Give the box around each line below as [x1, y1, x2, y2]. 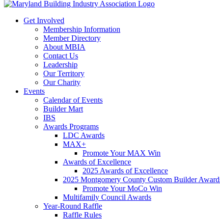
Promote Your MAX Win [82, 149, 161, 157]
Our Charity [43, 78, 81, 86]
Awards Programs [43, 122, 99, 131]
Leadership [43, 60, 78, 69]
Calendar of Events [43, 96, 103, 104]
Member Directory [43, 34, 101, 42]
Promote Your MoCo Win [82, 184, 162, 192]
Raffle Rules [63, 211, 102, 219]
